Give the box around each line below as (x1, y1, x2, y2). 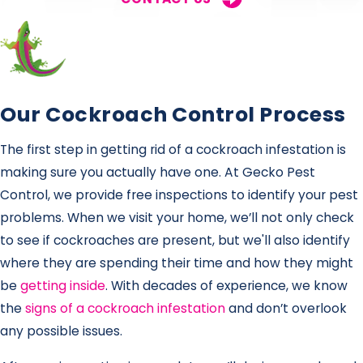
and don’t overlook (225, 300, 347, 318)
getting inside (20, 277, 105, 295)
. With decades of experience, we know (105, 277, 348, 295)
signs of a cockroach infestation (22, 300, 225, 318)
